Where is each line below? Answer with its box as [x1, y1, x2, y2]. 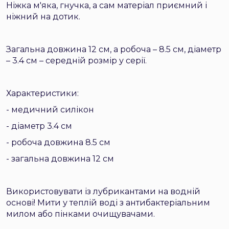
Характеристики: [6, 88, 79, 98]
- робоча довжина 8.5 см [6, 138, 110, 147]
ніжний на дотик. [6, 12, 80, 21]
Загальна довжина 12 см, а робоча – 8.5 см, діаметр [6, 44, 221, 54]
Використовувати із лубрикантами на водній [6, 187, 200, 196]
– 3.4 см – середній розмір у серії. [6, 56, 147, 65]
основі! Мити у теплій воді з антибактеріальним [6, 198, 210, 208]
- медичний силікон [6, 105, 94, 114]
